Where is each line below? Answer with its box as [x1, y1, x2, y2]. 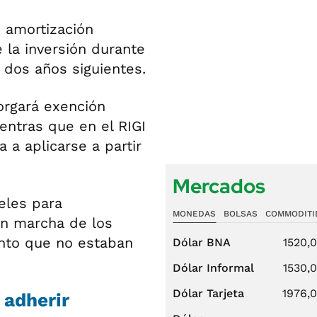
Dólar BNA [173, 236, 231, 249]
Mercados [173, 173, 265, 200]
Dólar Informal [173, 261, 254, 275]
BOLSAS [223, 209, 258, 219]
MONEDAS [173, 209, 216, 219]
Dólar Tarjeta [173, 287, 244, 300]
